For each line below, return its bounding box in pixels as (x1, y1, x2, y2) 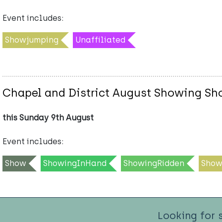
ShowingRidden (123, 158, 184, 168)
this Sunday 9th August (2, 112, 94, 122)
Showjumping (5, 35, 58, 45)
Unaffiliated (75, 35, 125, 45)
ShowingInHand (43, 158, 107, 168)
